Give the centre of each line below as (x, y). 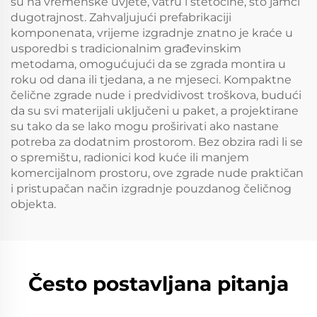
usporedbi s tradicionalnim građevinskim (126, 48)
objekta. (33, 204)
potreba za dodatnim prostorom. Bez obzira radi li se (157, 142)
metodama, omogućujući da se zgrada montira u (148, 64)
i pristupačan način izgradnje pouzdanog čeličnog (151, 188)
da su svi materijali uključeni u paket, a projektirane (155, 110)
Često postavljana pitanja (158, 283)
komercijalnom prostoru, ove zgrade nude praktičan (157, 173)
